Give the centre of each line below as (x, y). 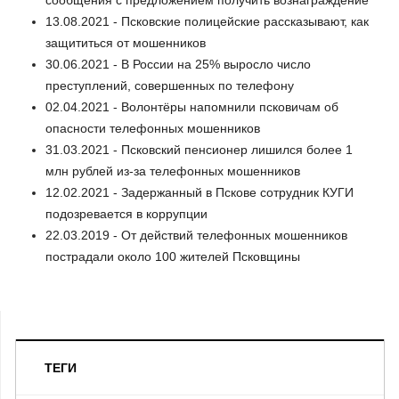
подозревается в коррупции (126, 213)
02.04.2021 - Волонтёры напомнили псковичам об (192, 106)
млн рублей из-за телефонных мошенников (173, 171)
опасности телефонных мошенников (153, 128)
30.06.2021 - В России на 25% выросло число (178, 64)
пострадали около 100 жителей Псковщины (173, 256)
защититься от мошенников (126, 42)
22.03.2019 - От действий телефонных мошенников (196, 235)
